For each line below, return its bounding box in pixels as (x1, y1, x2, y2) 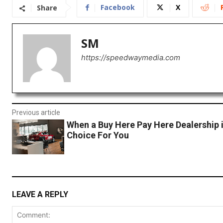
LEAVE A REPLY (12, 189, 68, 199)
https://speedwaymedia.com (81, 53, 180, 63)
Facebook (101, 2, 135, 12)
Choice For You (66, 130, 129, 141)
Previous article (12, 109, 60, 117)
